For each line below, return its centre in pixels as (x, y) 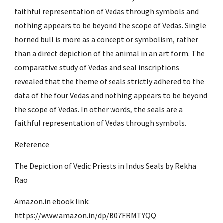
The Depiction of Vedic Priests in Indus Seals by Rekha (106, 166)
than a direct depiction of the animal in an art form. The (110, 53)
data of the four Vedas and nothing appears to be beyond (111, 95)
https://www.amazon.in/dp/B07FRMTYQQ (86, 215)
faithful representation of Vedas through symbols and (107, 11)
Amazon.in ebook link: (52, 201)
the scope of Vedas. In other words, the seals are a (99, 109)
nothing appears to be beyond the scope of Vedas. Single (111, 25)
